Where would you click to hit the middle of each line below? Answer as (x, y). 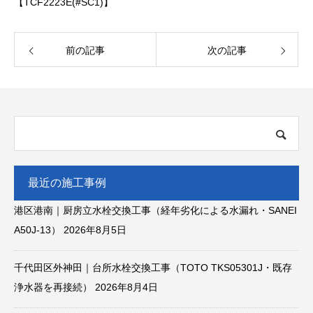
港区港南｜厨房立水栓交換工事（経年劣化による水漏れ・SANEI (155, 211)
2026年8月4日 (126, 287)
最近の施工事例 (67, 183)
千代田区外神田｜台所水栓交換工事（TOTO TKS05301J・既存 (153, 268)
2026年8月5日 (95, 230)
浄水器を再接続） (53, 287)
